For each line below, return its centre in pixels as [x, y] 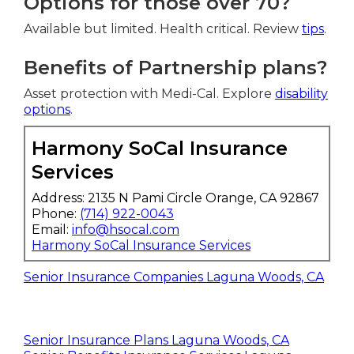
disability [301, 94]
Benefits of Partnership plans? [175, 68]
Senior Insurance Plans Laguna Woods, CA [156, 341]
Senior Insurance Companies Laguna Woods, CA [174, 277]
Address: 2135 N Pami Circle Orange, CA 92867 [175, 198]
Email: [52, 230]
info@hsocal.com [126, 230]
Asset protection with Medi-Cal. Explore [149, 94]
